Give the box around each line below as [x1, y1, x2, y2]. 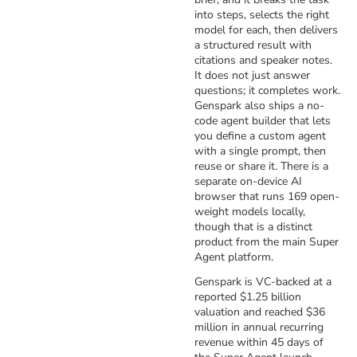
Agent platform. [194, 249, 273, 265]
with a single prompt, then [194, 143, 326, 159]
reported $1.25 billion [194, 289, 301, 304]
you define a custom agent [194, 128, 326, 143]
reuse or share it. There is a [194, 159, 328, 174]
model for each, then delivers [194, 22, 338, 37]
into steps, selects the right [194, 7, 329, 22]
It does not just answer [194, 68, 310, 83]
